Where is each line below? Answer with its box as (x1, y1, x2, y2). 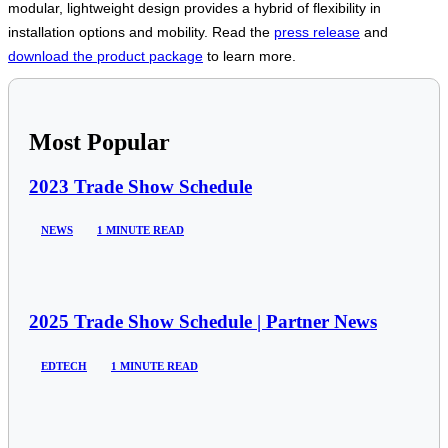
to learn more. (203, 47, 296, 64)
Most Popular (29, 128, 170, 155)
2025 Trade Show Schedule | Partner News (29, 311, 377, 333)
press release (274, 23, 360, 40)
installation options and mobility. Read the (8, 23, 274, 40)
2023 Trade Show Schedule (29, 175, 252, 197)
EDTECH (41, 359, 87, 372)
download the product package (8, 47, 203, 64)
